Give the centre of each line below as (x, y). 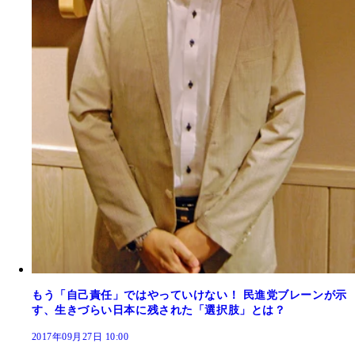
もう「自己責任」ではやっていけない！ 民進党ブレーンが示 (189, 295)
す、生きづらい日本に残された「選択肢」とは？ (159, 310)
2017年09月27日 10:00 (80, 336)
